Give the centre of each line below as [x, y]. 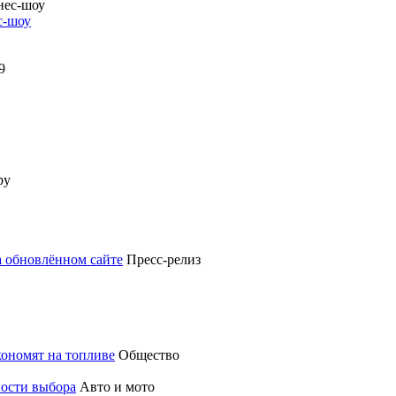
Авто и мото [117, 387]
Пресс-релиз [164, 259]
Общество [149, 355]
